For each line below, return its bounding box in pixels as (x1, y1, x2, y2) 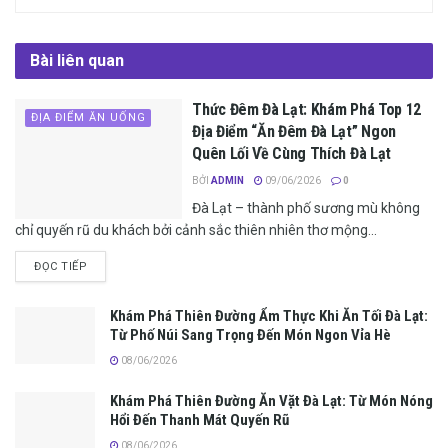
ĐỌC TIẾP (34, 260, 88, 274)
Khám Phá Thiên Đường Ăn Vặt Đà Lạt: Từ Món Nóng (110, 392, 433, 411)
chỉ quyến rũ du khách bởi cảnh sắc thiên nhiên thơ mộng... (15, 222, 377, 239)
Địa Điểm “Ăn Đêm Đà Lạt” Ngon (192, 122, 396, 142)
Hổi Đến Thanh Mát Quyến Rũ (110, 411, 289, 430)
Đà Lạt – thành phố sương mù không (192, 200, 421, 217)
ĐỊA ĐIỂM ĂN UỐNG (31, 111, 146, 125)
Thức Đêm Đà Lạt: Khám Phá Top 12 (192, 100, 421, 120)
